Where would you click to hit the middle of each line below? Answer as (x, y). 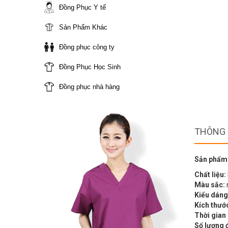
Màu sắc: (210, 185)
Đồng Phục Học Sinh (90, 67)
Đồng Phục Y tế (82, 7)
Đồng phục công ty (87, 47)
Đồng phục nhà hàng (89, 87)
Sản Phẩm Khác (83, 27)
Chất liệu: (210, 175)
